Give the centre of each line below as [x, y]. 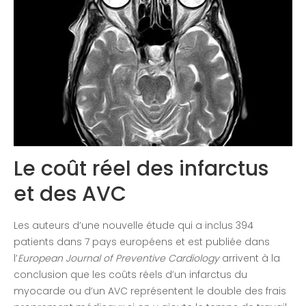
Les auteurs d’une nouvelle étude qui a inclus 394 [134, 226]
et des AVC [70, 194]
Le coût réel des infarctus [141, 169]
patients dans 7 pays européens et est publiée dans [142, 242]
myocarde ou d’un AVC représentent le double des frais [150, 291]
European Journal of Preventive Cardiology [119, 259]
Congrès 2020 [190, 17]
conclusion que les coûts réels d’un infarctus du [130, 275]
